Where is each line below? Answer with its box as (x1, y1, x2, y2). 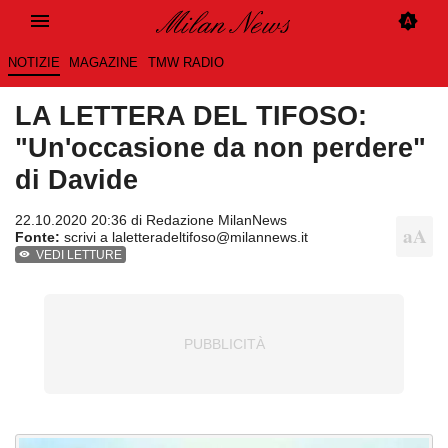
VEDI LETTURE (36, 248, 123, 263)
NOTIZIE (7, 55, 60, 71)
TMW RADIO (147, 55, 224, 71)
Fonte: (15, 229, 60, 246)
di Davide (15, 164, 138, 196)
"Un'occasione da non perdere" (15, 132, 426, 164)
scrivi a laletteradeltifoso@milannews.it (60, 229, 308, 246)
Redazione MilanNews (146, 212, 287, 229)
